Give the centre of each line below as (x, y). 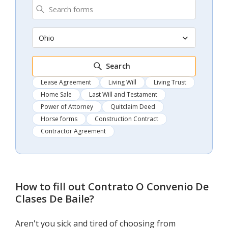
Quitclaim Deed (133, 107)
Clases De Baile (52, 199)
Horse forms (59, 119)
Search (118, 66)
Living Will (122, 82)
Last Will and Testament (123, 95)
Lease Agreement (66, 82)
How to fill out (52, 187)
